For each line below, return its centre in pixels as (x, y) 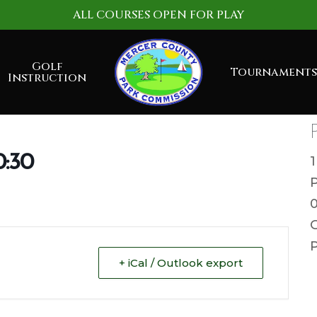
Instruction (47, 78)
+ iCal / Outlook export (181, 263)
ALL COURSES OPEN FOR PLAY (158, 15)
